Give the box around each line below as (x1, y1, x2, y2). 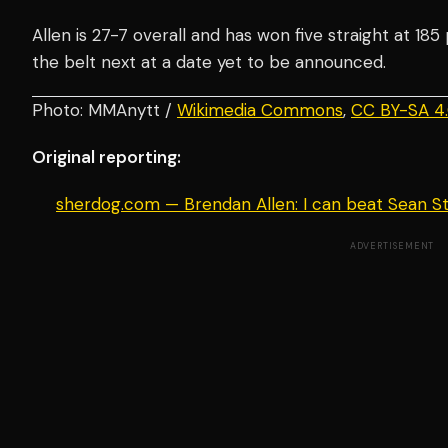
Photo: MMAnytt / (32, 99, 177, 122)
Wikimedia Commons (177, 99, 343, 122)
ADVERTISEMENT (349, 240, 435, 253)
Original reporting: (32, 146, 181, 169)
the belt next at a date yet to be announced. (32, 51, 386, 74)
